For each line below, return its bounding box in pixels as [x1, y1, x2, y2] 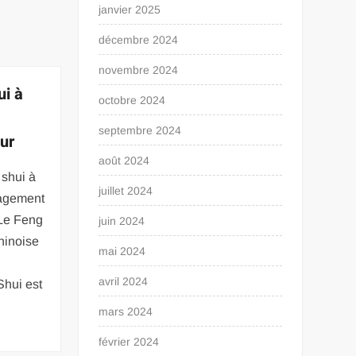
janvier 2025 [99, 3, 161, 16]
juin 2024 [99, 215, 145, 227]
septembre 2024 [99, 124, 182, 137]
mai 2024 [99, 245, 146, 257]
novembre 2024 [99, 64, 179, 76]
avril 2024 [99, 275, 149, 288]
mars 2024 [99, 305, 153, 318]
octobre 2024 [99, 94, 166, 106]
